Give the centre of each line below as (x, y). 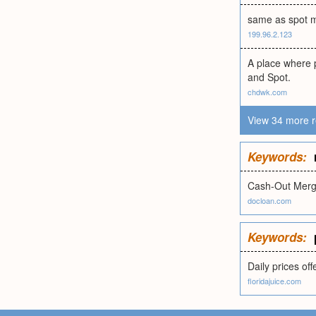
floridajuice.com (274, 281)
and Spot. (269, 77)
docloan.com (269, 200)
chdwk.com (267, 92)
